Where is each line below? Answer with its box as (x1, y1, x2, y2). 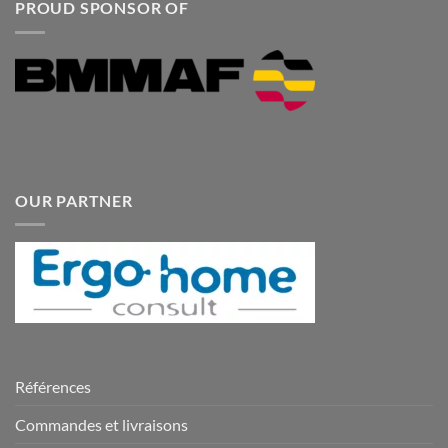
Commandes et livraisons (15, 415, 188, 435)
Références (15, 377, 91, 397)
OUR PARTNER (15, 190, 133, 210)
